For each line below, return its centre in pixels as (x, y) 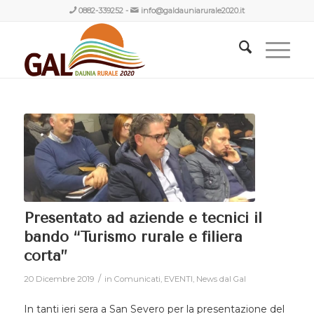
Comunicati (137, 279)
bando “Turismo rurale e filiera (133, 237)
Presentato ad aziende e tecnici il (143, 218)
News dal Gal (221, 279)
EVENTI (178, 279)
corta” (45, 255)
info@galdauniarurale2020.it (192, 11)
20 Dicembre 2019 (59, 279)
